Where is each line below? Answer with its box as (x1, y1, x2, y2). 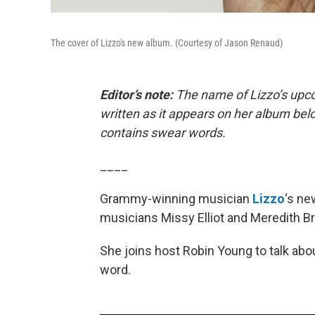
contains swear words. (100, 124, 229, 140)
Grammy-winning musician (100, 191, 252, 206)
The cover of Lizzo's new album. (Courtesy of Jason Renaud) (51, 37, 283, 49)
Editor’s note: (100, 86, 173, 102)
